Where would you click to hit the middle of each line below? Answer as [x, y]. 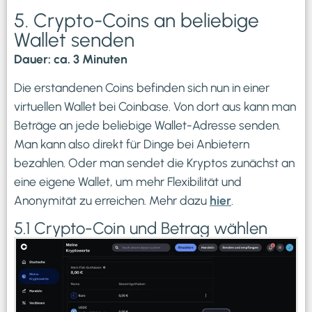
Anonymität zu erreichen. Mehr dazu [112, 201]
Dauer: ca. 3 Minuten [71, 58]
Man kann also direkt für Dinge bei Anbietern [132, 144]
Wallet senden [74, 39]
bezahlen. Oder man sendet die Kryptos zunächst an [154, 163]
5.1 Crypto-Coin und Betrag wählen [141, 228]
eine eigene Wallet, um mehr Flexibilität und [128, 182]
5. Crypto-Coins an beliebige [136, 20]
